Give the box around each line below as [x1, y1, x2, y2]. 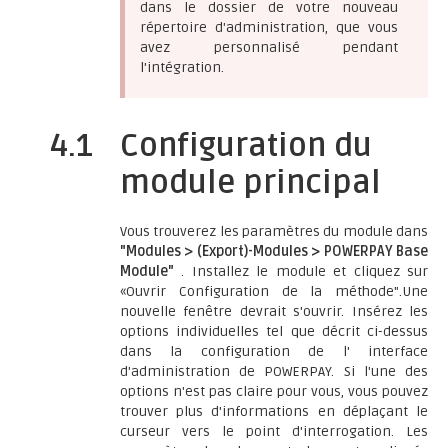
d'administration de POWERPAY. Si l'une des [120, 363, 428, 380]
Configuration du [120, 127, 372, 165]
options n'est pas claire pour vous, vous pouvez [120, 383, 428, 400]
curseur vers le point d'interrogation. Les [120, 423, 428, 440]
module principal [120, 164, 381, 202]
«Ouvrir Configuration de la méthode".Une [120, 283, 428, 300]
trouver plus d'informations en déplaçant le [120, 403, 428, 420]
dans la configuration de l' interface [120, 343, 428, 360]
